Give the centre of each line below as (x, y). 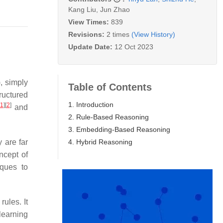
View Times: (90, 22)
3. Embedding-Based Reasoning (119, 129)
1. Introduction (91, 104)
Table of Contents (110, 87)
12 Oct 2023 (134, 47)
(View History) (153, 34)
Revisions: (87, 34)
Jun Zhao (115, 9)
